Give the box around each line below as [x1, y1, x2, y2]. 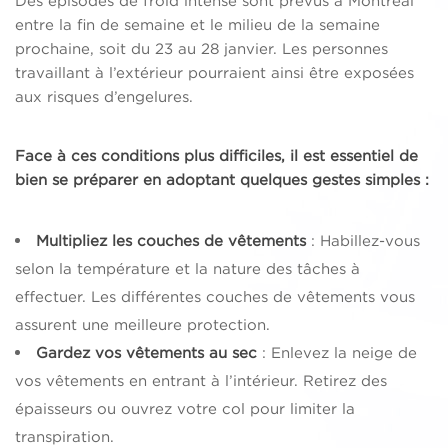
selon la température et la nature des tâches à [15, 259, 360, 279]
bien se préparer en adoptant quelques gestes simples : [15, 170, 429, 190]
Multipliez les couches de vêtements [36, 231, 306, 251]
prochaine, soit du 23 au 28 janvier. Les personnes [15, 39, 388, 59]
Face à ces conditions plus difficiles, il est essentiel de [15, 146, 418, 166]
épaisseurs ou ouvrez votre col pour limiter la [15, 399, 355, 419]
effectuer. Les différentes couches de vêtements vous [15, 287, 415, 307]
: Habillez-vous [306, 231, 420, 251]
